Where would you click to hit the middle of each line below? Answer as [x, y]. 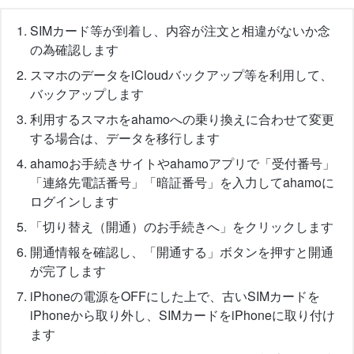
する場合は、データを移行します [125, 138]
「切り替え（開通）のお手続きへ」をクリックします [182, 227]
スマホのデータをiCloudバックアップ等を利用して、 [181, 75]
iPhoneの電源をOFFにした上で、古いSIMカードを [175, 296]
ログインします [74, 201]
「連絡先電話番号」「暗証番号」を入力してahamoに [182, 183]
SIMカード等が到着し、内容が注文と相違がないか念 [180, 31]
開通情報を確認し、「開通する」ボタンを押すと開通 [182, 252]
